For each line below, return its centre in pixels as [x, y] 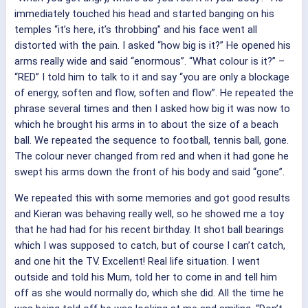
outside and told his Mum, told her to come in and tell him [146, 277]
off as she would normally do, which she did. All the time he [149, 293]
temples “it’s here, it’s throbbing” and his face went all [136, 30]
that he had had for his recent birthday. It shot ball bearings [149, 229]
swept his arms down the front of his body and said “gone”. [150, 172]
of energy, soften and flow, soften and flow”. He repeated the [154, 93]
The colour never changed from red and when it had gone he [152, 156]
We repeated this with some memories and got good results [152, 198]
